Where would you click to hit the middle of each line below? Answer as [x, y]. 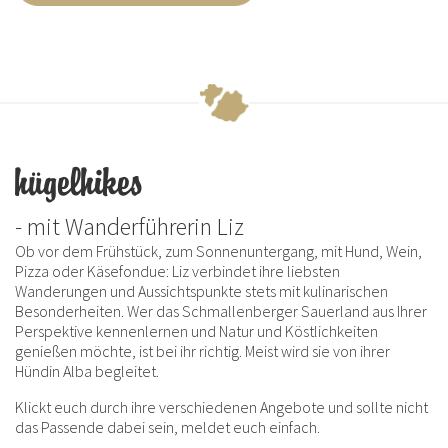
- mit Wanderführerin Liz [129, 226]
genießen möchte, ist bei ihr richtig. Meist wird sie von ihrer [202, 350]
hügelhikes [79, 182]
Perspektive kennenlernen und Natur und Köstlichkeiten [196, 330]
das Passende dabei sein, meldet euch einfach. [167, 426]
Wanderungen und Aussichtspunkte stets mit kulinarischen [201, 290]
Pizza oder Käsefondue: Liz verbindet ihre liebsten [177, 270]
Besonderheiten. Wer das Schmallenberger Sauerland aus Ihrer [221, 310]
